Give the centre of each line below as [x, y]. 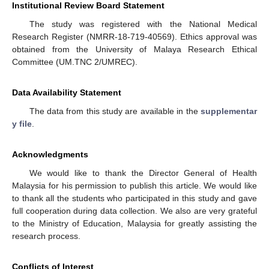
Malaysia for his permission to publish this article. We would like [134, 186]
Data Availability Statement [67, 93]
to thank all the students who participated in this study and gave [134, 198]
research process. [46, 236]
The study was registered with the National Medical [143, 24]
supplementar [229, 111]
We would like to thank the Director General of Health [143, 173]
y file [22, 124]
